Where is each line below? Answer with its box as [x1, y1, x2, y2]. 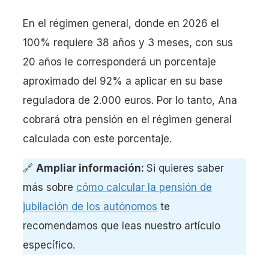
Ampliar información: [36, 162, 147, 174]
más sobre [23, 181, 76, 193]
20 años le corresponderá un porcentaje [23, 56, 216, 68]
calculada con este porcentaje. [23, 133, 172, 145]
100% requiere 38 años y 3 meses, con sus [23, 37, 233, 49]
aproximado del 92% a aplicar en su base [23, 75, 223, 87]
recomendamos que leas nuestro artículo [23, 220, 220, 232]
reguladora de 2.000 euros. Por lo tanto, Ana [23, 94, 237, 106]
